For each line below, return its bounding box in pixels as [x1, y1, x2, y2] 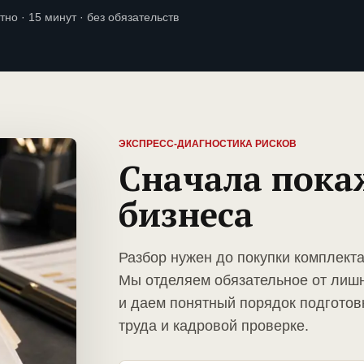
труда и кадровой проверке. [119, 318, 309, 335]
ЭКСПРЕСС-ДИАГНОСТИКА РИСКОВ [119, 138, 297, 150]
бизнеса [119, 191, 253, 237]
